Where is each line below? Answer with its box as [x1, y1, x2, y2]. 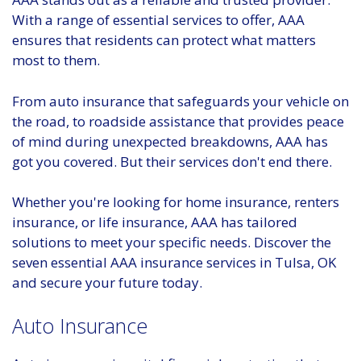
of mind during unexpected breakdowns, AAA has [12, 131, 328, 151]
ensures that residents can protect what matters [12, 31, 316, 50]
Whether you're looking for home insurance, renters [12, 193, 339, 212]
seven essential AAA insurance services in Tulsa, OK [12, 253, 336, 272]
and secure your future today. [12, 273, 202, 293]
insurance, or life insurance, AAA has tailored [12, 213, 297, 232]
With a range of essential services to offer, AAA [12, 10, 305, 30]
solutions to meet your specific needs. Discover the [12, 233, 331, 252]
